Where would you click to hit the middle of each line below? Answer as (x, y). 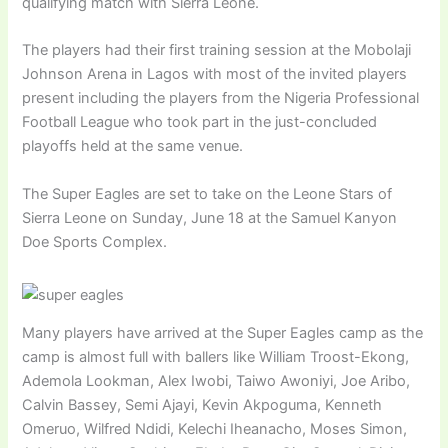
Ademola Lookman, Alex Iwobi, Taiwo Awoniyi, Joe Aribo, (216, 381)
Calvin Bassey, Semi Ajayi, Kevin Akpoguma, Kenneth (202, 405)
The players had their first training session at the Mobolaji (217, 50)
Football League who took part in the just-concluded (200, 122)
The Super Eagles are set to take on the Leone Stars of (207, 193)
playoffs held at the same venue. (133, 146)
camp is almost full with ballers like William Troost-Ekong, (216, 357)
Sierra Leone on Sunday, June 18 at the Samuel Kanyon (210, 217)
